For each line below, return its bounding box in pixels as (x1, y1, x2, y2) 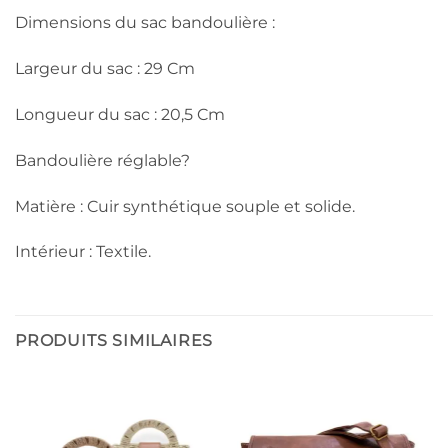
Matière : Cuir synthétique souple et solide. (15, 196, 355, 216)
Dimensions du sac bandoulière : (15, 13, 275, 33)
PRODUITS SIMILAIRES (15, 331, 214, 351)
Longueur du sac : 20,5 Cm (15, 104, 225, 124)
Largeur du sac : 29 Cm (15, 59, 195, 79)
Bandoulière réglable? (15, 150, 190, 170)
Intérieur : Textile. (15, 242, 151, 262)
